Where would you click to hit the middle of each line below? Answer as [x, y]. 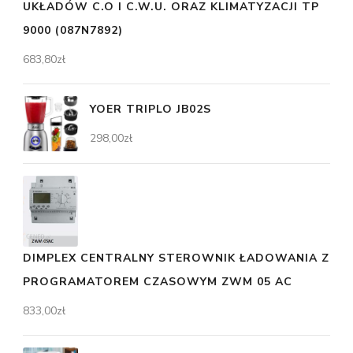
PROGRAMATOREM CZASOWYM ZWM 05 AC [158, 281]
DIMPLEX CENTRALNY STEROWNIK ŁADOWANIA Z [176, 258]
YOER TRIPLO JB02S [150, 109]
